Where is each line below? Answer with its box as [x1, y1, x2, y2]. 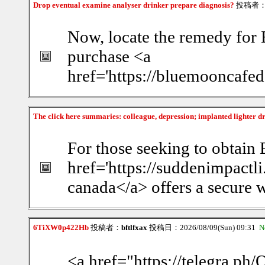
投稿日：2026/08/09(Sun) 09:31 [147, 223, 259, 232]
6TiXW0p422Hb [33, 223, 89, 232]
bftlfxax [121, 223, 147, 232]
